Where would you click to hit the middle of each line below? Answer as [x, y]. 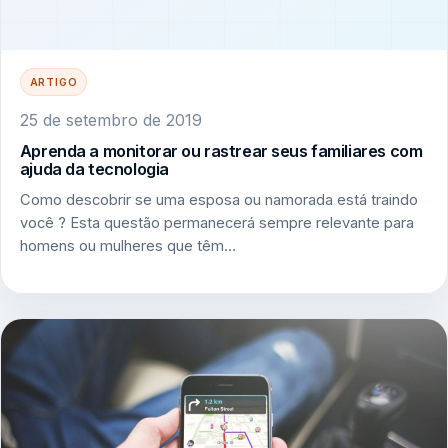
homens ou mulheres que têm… [127, 246]
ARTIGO [53, 82]
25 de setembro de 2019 [110, 119]
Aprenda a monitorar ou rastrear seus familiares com [221, 150]
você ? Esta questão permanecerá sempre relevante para [216, 223]
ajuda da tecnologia [94, 168]
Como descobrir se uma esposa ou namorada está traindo [218, 200]
